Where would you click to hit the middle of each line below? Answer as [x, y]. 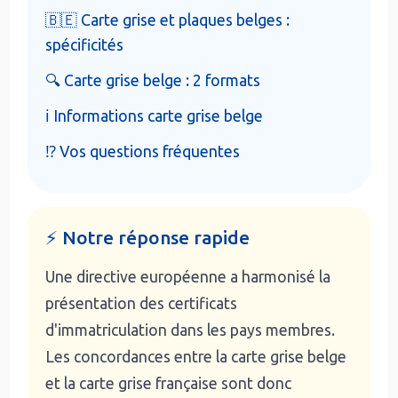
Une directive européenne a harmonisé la [188, 276]
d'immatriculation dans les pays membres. [191, 330]
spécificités [85, 44]
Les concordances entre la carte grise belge [196, 356]
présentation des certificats [142, 303]
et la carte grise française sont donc [169, 383]
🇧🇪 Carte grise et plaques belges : [168, 20]
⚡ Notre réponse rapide [148, 237]
